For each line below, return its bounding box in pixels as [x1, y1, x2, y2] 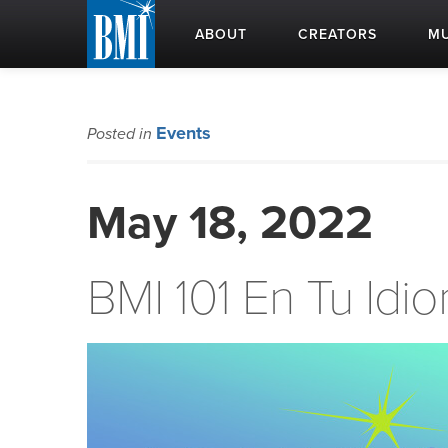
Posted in [87, 124, 156, 144]
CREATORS [298, 26, 377, 43]
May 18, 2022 [87, 195, 373, 251]
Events [156, 122, 211, 144]
